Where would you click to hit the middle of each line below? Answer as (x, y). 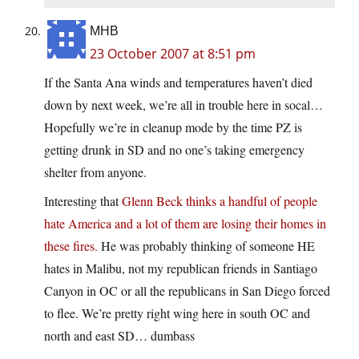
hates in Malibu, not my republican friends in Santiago (181, 268)
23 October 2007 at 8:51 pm (173, 54)
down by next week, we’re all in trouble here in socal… (184, 105)
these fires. (71, 246)
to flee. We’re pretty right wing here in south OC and (177, 313)
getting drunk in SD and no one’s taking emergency (174, 150)
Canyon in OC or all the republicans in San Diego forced (187, 291)
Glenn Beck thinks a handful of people (220, 201)
